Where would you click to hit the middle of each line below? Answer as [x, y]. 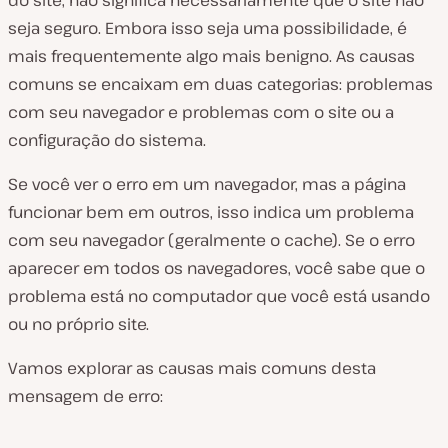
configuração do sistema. [107, 140]
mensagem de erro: [85, 396]
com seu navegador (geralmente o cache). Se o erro [211, 240]
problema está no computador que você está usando [219, 296]
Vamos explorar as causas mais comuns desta [192, 368]
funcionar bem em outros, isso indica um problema [211, 212]
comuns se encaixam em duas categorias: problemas [220, 84]
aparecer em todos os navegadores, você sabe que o [216, 268]
